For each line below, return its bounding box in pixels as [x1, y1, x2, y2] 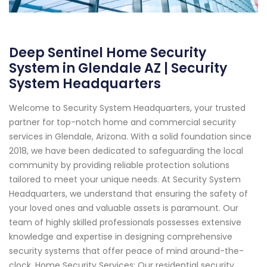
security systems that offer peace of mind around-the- [9, 244, 244, 257]
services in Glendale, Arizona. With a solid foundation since [9, 130, 252, 142]
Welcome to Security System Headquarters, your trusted [9, 101, 246, 114]
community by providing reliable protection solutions [9, 159, 229, 171]
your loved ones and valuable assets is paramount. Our [9, 201, 238, 214]
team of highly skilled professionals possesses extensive [9, 216, 241, 228]
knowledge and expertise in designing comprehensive [9, 230, 232, 243]
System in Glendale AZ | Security [9, 58, 227, 77]
